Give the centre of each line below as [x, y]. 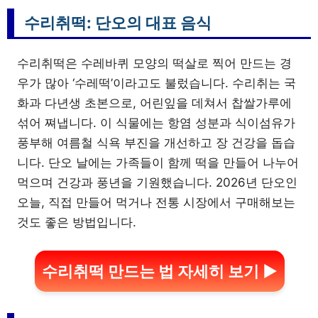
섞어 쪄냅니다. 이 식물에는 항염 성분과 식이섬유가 [156, 123]
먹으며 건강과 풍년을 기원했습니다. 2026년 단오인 [157, 183]
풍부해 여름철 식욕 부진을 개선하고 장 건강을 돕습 [156, 143]
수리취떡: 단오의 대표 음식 [118, 23]
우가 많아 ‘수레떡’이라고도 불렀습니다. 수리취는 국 [157, 83]
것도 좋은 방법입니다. [77, 223]
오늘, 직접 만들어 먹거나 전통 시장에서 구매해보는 [156, 203]
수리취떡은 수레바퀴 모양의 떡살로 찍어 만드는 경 [154, 64]
